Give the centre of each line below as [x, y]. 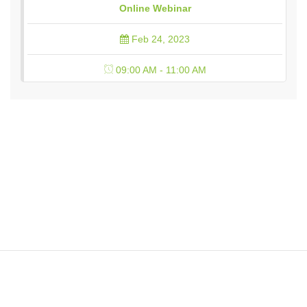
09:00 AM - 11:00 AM [159, 70]
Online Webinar [155, 8]
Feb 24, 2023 [159, 39]
